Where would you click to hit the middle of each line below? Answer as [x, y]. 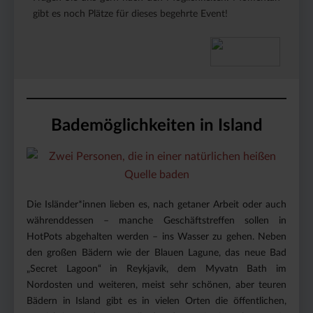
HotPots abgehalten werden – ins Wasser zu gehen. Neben [156, 236]
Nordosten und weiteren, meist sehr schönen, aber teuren [156, 285]
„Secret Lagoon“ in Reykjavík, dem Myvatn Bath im [156, 269]
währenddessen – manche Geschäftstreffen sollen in [156, 220]
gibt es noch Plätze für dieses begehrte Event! [130, 14]
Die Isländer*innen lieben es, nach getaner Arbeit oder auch [156, 204]
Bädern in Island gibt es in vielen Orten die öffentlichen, [156, 301]
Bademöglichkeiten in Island [156, 125]
